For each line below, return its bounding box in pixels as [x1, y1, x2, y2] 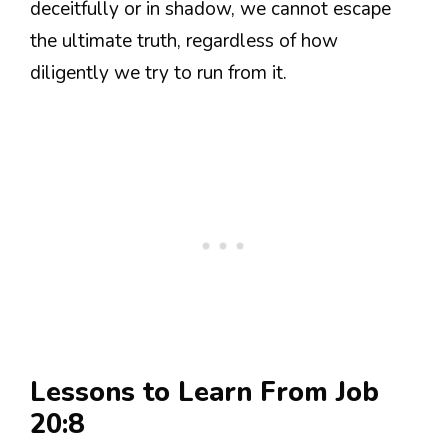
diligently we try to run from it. [30, 59, 287, 86]
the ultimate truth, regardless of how [30, 27, 338, 54]
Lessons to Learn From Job [30, 374, 379, 412]
